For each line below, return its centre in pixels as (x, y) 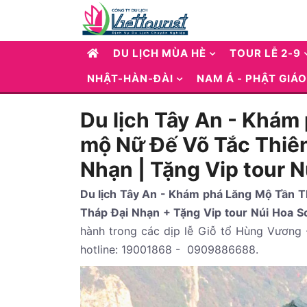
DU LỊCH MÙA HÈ (160, 53)
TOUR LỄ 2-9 (265, 53)
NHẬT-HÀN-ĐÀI (130, 78)
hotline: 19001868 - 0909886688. (169, 249)
